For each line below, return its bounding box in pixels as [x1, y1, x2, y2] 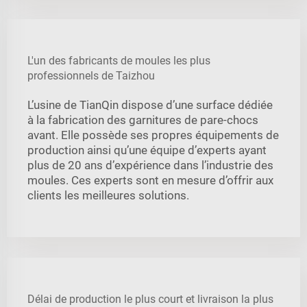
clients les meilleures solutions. [27, 188, 189, 202]
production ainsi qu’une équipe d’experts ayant [27, 143, 267, 157]
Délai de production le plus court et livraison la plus [27, 292, 273, 306]
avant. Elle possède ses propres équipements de [27, 127, 279, 142]
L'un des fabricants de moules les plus [27, 53, 210, 67]
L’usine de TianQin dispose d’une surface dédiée [27, 97, 273, 112]
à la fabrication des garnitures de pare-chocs [27, 112, 258, 127]
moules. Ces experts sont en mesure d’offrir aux [27, 173, 273, 187]
